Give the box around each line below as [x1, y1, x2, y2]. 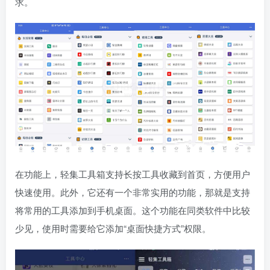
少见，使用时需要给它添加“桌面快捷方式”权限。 [15, 222, 211, 235]
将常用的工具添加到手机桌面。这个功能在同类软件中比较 [15, 204, 250, 217]
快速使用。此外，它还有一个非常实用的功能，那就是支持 [15, 186, 250, 199]
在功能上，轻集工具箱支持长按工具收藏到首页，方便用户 [15, 168, 250, 181]
